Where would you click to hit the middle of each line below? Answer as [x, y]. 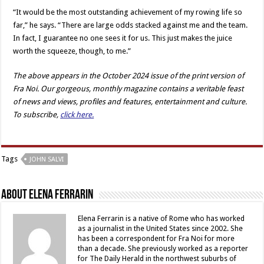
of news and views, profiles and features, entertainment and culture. [130, 102]
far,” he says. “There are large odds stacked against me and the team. [131, 25]
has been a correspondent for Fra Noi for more [156, 239]
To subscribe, [37, 115]
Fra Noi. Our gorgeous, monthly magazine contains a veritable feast [128, 89]
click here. [77, 115]
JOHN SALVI [47, 160]
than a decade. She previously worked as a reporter [163, 249]
